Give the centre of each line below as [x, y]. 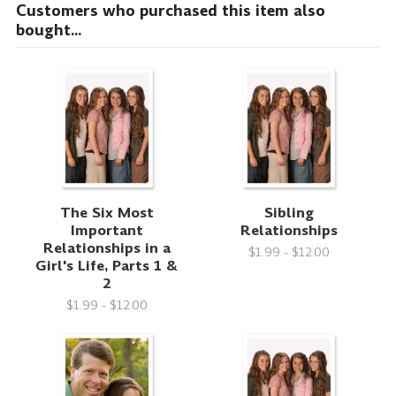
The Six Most [107, 213]
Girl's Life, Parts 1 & [107, 266]
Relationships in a [107, 248]
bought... [48, 30]
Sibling [289, 213]
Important [107, 231]
